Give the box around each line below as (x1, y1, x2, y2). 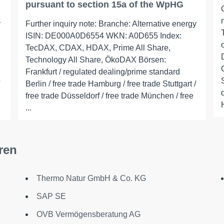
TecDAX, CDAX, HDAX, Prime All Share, (25, 43, 170, 52)
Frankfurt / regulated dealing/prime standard (25, 67, 180, 76)
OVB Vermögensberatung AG (36, 210, 140, 218)
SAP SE (36, 192, 66, 200)
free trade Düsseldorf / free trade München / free (25, 91, 193, 100)
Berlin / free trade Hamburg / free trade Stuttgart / (25, 79, 196, 88)
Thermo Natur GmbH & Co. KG (36, 174, 146, 182)
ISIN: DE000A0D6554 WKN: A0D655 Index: (25, 31, 181, 40)
